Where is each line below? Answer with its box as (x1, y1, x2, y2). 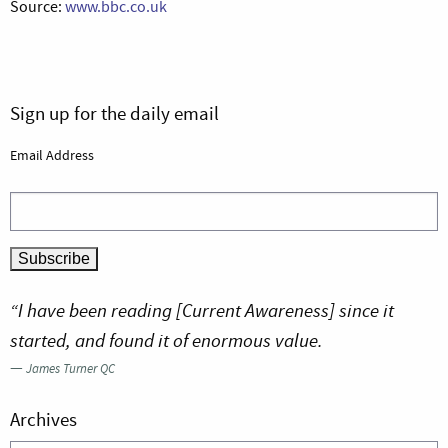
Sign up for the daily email (10, 100, 219, 126)
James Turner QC (26, 360, 115, 378)
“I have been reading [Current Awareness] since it (10, 298, 394, 324)
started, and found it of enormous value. (10, 328, 323, 354)
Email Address (10, 145, 94, 164)
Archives (10, 406, 77, 432)
